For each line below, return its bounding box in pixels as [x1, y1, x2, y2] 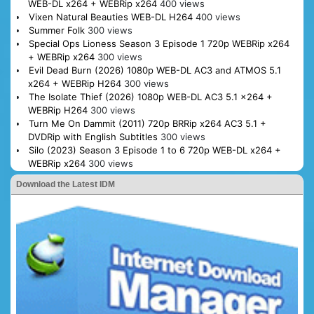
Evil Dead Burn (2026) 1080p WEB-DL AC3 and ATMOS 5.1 [28, 64, 281, 76]
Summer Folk [28, 24, 85, 36]
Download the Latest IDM [16, 179, 115, 189]
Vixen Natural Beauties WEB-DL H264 [28, 11, 193, 22]
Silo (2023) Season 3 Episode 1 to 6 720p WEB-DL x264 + [28, 144, 281, 156]
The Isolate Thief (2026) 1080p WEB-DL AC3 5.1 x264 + [28, 90, 273, 102]
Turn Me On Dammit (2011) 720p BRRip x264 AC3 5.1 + [28, 117, 266, 129]
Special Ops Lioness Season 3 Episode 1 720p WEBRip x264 [28, 37, 289, 49]
